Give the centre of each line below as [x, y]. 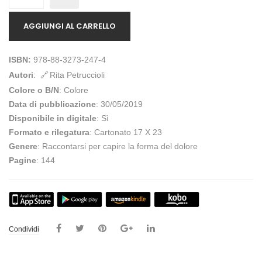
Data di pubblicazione [52, 104]
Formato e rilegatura [49, 132]
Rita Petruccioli [77, 75]
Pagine [23, 161]
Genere [23, 146]
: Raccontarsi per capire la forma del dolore [118, 146]
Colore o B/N [34, 90]
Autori [21, 75]
